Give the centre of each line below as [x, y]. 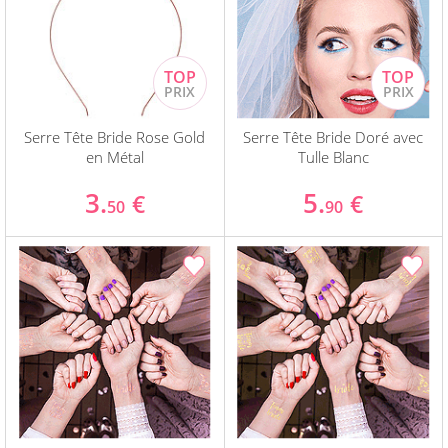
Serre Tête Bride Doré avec [333, 137]
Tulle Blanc [333, 157]
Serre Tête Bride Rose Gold [115, 137]
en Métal [114, 157]
